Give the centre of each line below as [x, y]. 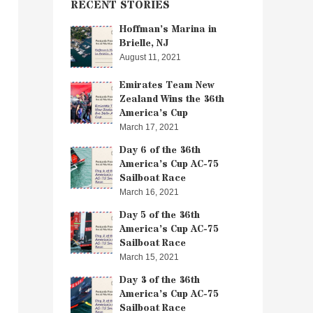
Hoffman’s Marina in [168, 29]
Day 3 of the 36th [160, 280]
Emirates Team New [167, 85]
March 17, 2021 [149, 127]
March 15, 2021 [149, 257]
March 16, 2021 [149, 192]
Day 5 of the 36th [160, 215]
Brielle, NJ [144, 43]
